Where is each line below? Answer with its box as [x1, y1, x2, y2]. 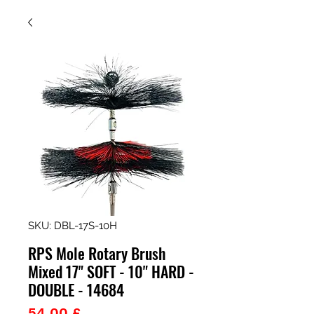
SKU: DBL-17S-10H [28, 219, 117, 232]
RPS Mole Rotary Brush [28, 242, 166, 264]
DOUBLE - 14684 [28, 278, 124, 301]
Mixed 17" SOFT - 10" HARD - [28, 260, 194, 282]
